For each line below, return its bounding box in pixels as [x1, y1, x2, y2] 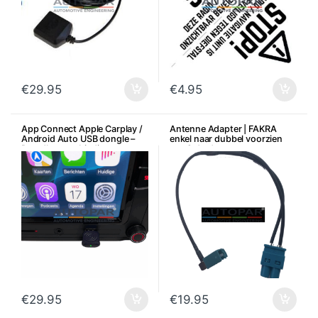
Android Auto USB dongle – [21, 133, 136, 145]
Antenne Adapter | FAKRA [169, 124, 277, 135]
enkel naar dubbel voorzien [169, 133, 283, 145]
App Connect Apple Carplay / [21, 124, 143, 135]
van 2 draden [169, 143, 225, 155]
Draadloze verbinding [21, 143, 111, 155]
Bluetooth [21, 153, 63, 165]
